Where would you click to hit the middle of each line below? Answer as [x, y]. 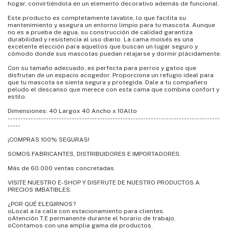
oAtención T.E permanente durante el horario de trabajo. [92, 218]
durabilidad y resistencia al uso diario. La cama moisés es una [100, 39]
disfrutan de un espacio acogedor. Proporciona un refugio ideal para [111, 75]
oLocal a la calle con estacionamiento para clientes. [86, 211]
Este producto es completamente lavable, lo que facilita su [97, 18]
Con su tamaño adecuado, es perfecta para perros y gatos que [102, 68]
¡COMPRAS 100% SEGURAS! [49, 140]
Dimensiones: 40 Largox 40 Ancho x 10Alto [72, 111]
